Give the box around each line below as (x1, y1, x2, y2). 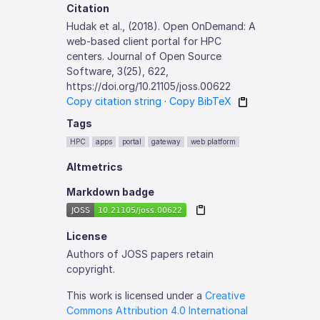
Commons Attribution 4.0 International (66, 304, 249, 316)
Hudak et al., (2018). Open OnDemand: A (66, 19, 256, 32)
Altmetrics (66, 161, 124, 173)
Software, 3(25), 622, (66, 64, 169, 77)
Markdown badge (66, 185, 155, 198)
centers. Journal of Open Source (66, 49, 222, 62)
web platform (191, 137, 236, 146)
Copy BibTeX (169, 94, 232, 107)
